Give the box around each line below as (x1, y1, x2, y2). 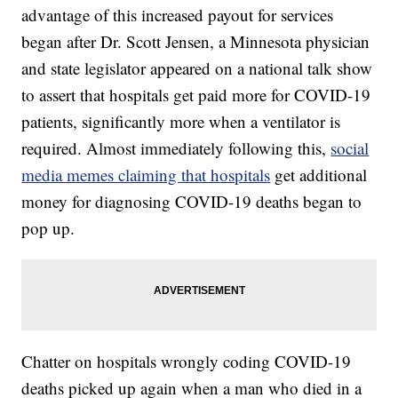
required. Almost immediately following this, (21, 137, 331, 160)
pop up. (21, 217, 76, 240)
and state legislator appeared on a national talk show (21, 57, 373, 80)
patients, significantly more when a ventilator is (21, 110, 341, 133)
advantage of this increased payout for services (21, 4, 334, 27)
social (330, 137, 370, 160)
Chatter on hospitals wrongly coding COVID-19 (21, 350, 352, 373)
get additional (270, 163, 368, 187)
